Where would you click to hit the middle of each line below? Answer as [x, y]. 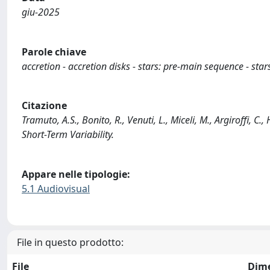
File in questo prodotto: [70, 243]
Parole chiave [54, 52]
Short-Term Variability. [68, 135]
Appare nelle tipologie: [76, 174]
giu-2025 [41, 12]
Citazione [44, 106]
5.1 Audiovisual [56, 188]
